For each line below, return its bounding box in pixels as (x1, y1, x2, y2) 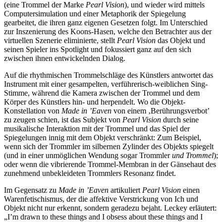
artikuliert (109, 186, 142, 195)
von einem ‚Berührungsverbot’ (111, 107, 209, 115)
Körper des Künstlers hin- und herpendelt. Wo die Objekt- (4, 98, 185, 107)
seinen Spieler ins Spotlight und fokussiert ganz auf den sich (4, 45, 191, 54)
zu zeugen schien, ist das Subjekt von (4, 115, 122, 124)
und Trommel (172, 151, 214, 160)
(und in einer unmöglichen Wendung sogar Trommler (4, 151, 172, 160)
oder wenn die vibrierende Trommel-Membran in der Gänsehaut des (4, 160, 216, 169)
